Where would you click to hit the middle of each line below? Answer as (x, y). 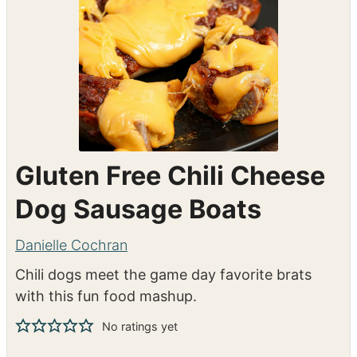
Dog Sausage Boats (138, 209)
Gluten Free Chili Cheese (170, 175)
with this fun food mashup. (106, 296)
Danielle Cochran (71, 245)
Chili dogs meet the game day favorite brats (163, 274)
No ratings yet (139, 326)
